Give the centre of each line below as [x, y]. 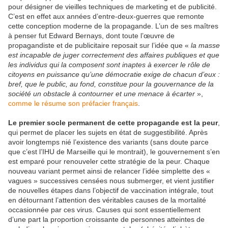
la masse [205, 46]
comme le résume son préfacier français [73, 104]
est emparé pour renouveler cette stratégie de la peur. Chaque [109, 162]
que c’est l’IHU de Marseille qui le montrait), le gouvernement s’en [114, 152]
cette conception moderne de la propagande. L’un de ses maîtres [113, 26]
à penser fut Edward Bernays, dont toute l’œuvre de [91, 36]
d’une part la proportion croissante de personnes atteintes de [106, 220]
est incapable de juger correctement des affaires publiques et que [114, 55]
